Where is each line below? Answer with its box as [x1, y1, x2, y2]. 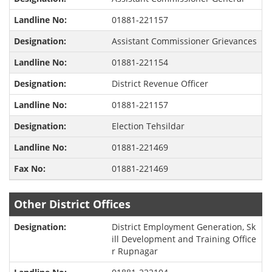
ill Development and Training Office [111, 233, 256, 245]
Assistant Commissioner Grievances [111, 35, 257, 47]
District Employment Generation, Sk [111, 221, 256, 233]
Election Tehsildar [111, 120, 185, 132]
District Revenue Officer [111, 78, 208, 90]
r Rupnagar [111, 245, 158, 257]
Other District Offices [14, 197, 131, 212]
